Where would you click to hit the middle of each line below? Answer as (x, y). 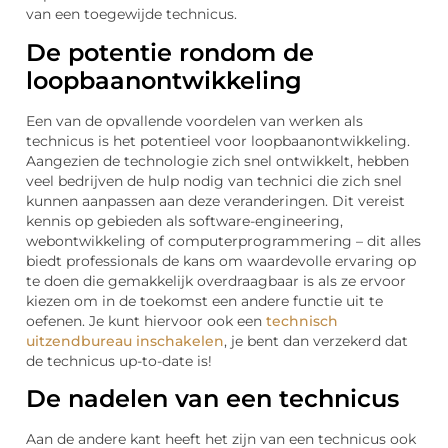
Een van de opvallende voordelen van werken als (194, 120)
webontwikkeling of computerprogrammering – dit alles (223, 240)
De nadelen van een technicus (212, 399)
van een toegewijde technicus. (131, 14)
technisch (302, 320)
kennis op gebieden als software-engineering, (184, 220)
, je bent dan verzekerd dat (316, 340)
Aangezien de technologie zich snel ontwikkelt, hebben (217, 160)
